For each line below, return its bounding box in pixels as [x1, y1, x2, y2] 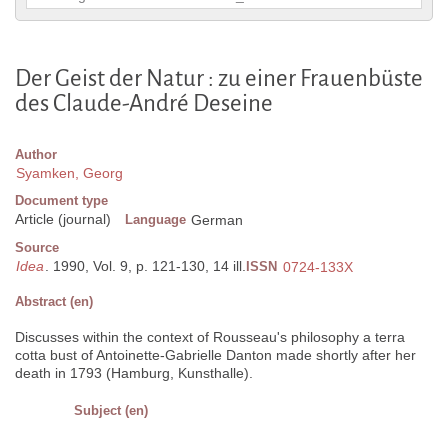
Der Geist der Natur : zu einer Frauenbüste [15, 66, 423, 92]
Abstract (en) [15, 294, 93, 310]
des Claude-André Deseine [15, 91, 273, 117]
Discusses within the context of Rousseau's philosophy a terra [15, 329, 405, 346]
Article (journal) [15, 211, 111, 228]
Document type [15, 193, 108, 209]
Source [15, 240, 59, 256]
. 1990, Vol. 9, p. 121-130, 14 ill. [45, 258, 246, 275]
